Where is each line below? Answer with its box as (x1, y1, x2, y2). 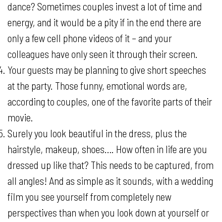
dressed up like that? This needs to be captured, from (7, 159, 214, 171)
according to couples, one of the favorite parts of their (7, 95, 212, 108)
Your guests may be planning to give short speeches (7, 63, 206, 76)
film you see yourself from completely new (7, 190, 171, 203)
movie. (7, 111, 33, 123)
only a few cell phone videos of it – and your (7, 32, 172, 44)
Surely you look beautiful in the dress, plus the (7, 127, 187, 139)
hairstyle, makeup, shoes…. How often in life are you (7, 143, 207, 155)
